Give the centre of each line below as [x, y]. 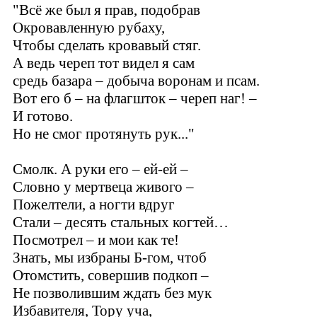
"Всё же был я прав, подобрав [106, 10]
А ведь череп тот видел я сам [104, 63]
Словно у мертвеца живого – [103, 187]
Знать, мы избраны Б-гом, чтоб [110, 258]
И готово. [43, 116]
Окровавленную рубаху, [89, 28]
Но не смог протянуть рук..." [104, 134]
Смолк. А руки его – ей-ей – [100, 169]
